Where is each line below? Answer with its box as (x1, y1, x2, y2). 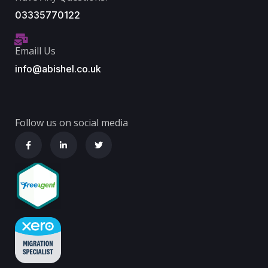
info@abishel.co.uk (15, 63, 101, 75)
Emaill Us (15, 44, 56, 58)
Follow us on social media (15, 116, 128, 130)
